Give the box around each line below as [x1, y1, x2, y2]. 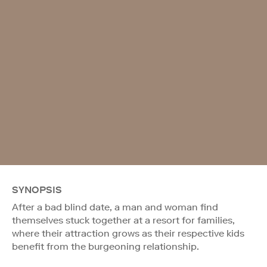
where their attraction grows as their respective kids [12, 227, 244, 239]
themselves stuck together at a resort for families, [12, 214, 235, 226]
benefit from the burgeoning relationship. [12, 240, 199, 252]
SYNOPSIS [12, 184, 62, 195]
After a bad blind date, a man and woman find [12, 201, 218, 213]
